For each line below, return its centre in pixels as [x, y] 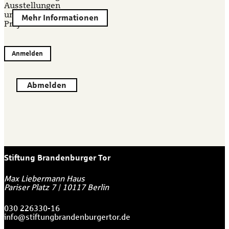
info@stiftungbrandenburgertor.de [67, 217]
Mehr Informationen [60, 18]
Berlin [98, 187]
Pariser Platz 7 [30, 187]
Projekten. [24, 24]
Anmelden [28, 54]
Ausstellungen [32, 6]
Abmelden [47, 85]
